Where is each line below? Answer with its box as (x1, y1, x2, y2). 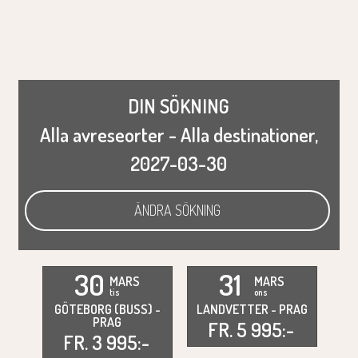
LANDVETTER (196, 300, 271, 317)
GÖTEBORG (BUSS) (54, 300, 155, 317)
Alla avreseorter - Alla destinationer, (39, 122, 318, 147)
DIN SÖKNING (128, 93, 230, 118)
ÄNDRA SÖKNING (133, 201, 221, 219)
